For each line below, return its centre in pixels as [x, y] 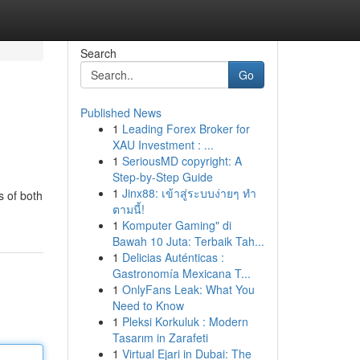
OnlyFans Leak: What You [188, 289]
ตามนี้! [128, 209]
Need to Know [148, 305]
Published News [121, 112]
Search [98, 53]
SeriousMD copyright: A [182, 161]
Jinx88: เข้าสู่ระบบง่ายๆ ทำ [189, 193]
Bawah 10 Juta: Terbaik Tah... [188, 241]
